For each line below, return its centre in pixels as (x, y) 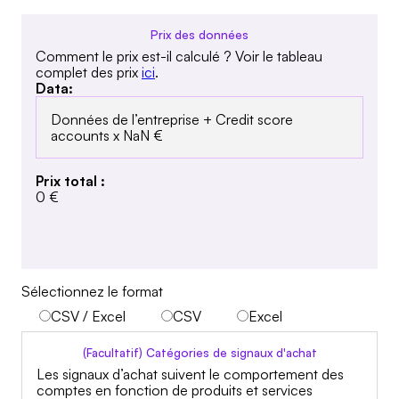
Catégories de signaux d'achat (231, 353)
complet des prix (87, 72)
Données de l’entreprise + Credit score (172, 119)
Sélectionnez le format (92, 291)
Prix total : (70, 180)
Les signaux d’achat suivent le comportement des (190, 374)
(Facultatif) (112, 353)
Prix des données (199, 35)
